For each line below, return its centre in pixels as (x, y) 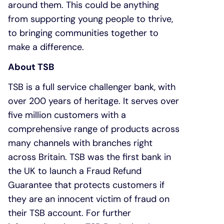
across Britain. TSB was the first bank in (89, 157)
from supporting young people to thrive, (90, 19)
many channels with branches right (80, 143)
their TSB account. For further (69, 213)
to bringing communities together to (83, 33)
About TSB (31, 67)
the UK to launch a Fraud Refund (75, 171)
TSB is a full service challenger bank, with (92, 87)
